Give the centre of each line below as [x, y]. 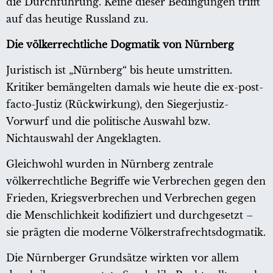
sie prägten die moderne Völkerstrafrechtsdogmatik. [136, 232]
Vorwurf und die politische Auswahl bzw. [108, 122]
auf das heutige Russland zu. [77, 19]
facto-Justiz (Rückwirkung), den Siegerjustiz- [117, 105]
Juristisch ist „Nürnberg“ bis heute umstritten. [119, 70]
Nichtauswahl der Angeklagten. [83, 139]
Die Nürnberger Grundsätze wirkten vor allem [122, 258]
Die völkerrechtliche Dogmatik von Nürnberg [120, 45]
